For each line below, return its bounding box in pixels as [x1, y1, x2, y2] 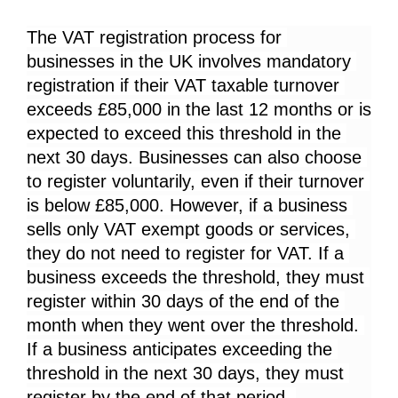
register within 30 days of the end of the [27, 291, 339, 312]
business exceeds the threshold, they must [27, 267, 364, 288]
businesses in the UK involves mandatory [27, 52, 351, 72]
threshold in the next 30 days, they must [27, 363, 344, 384]
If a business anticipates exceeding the [27, 339, 332, 360]
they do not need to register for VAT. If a [27, 243, 344, 264]
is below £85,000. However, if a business [27, 195, 347, 216]
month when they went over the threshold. [27, 315, 359, 336]
